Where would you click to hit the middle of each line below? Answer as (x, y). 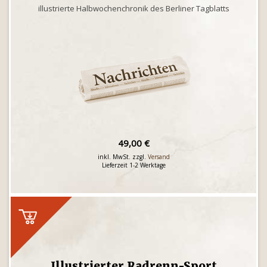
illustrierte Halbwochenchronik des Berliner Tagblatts (133, 8)
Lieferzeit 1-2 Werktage (133, 165)
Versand (159, 157)
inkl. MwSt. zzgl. (122, 157)
